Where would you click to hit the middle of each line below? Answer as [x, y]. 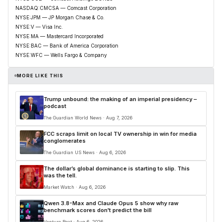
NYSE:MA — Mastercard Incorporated [59, 36]
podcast [55, 106]
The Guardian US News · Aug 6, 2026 [85, 152]
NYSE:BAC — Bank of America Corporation [67, 45]
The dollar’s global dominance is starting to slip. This [117, 168]
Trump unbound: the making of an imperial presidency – [120, 99]
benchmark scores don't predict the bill [98, 210]
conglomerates [65, 140]
